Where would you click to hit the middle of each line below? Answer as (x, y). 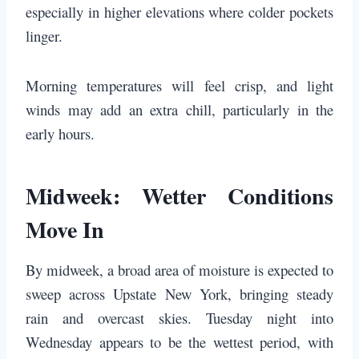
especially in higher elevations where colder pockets (179, 12)
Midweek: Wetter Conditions (179, 196)
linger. (44, 36)
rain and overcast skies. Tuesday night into (179, 318)
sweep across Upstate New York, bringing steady (179, 294)
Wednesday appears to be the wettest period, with (179, 342)
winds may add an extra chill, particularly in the (179, 110)
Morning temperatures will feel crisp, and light (179, 86)
